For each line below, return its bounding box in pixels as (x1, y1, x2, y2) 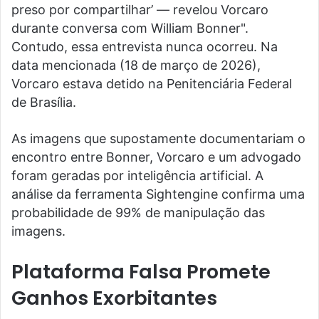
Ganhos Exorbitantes (11, 284, 217, 311)
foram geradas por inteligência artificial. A (11, 167, 263, 183)
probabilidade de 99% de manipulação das (11, 204, 265, 220)
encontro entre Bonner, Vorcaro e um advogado (11, 149, 301, 164)
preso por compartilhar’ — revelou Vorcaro (11, 1, 268, 17)
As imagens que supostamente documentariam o (11, 130, 305, 146)
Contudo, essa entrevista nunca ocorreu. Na (11, 38, 278, 54)
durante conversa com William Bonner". (11, 20, 249, 36)
